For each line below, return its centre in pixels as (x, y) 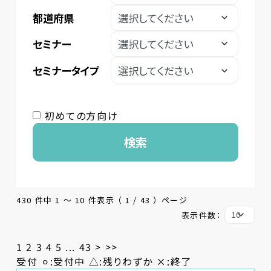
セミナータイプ (66, 70)
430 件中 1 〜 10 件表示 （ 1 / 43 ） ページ (102, 200)
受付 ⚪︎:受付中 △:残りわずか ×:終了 (104, 262)
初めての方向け (82, 115)
